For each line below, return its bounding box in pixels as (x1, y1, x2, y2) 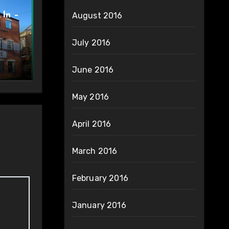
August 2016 (72, 11, 123, 20)
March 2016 (72, 146, 118, 156)
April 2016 (72, 119, 111, 129)
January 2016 (72, 200, 126, 210)
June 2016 (72, 65, 114, 75)
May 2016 (72, 92, 109, 102)
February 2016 (72, 173, 129, 183)
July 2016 (72, 38, 111, 48)
